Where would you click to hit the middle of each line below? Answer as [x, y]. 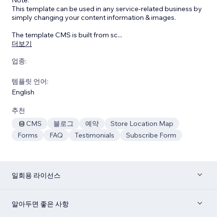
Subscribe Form [151, 135]
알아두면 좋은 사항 [40, 204]
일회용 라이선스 [36, 175]
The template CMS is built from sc [65, 35]
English [23, 92]
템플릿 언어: [30, 81]
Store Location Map [142, 123]
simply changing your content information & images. [94, 17]
